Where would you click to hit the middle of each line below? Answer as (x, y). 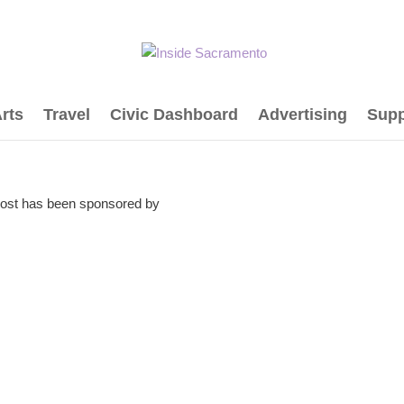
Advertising (302, 115)
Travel (66, 115)
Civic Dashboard (174, 115)
